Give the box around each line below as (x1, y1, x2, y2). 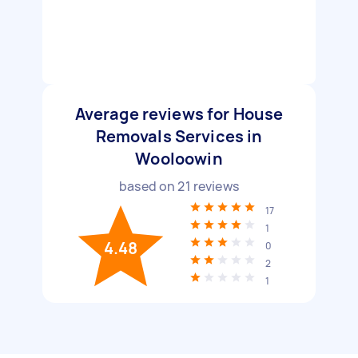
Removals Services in (95, 125, 263, 147)
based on (119, 177, 178, 195)
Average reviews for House (74, 103, 284, 125)
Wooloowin (135, 148, 223, 169)
